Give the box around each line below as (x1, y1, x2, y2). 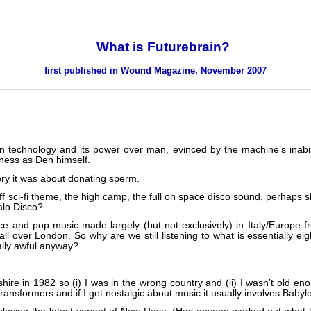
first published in (44, 65, 121, 76)
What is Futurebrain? (96, 40, 230, 55)
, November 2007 (195, 65, 267, 76)
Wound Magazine (121, 65, 195, 76)
